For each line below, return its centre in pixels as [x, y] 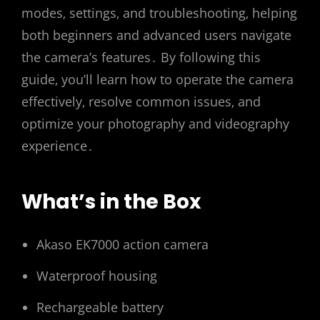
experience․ [57, 146]
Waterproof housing [97, 276]
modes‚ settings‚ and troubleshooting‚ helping [159, 13]
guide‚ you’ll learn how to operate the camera [157, 79]
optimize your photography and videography [155, 124]
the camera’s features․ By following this [141, 57]
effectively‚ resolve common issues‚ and [141, 101]
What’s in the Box [111, 202]
